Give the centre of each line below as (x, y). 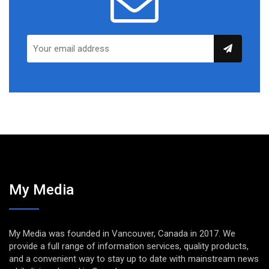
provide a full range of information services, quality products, (129, 246)
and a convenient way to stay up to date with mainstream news (134, 258)
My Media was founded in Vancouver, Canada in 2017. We (122, 233)
